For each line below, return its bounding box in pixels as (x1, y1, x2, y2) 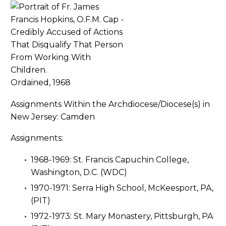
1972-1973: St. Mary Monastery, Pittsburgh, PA (31, 211, 213, 221)
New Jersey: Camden (11, 111, 95, 122)
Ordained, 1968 (11, 78, 71, 88)
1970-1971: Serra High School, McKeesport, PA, (31, 183, 213, 193)
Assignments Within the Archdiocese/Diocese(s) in (11, 99, 210, 109)
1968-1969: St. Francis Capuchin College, (31, 154, 189, 164)
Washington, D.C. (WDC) (31, 167, 127, 177)
